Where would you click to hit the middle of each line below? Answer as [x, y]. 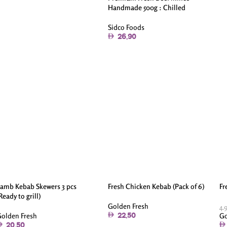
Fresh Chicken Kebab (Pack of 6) [156, 186]
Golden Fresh [128, 206]
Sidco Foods [126, 27]
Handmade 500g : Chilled [146, 8]
